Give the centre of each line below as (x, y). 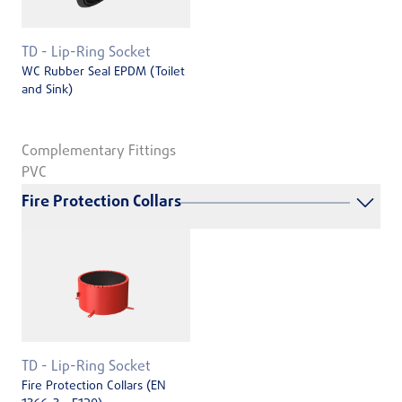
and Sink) (47, 90)
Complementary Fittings (99, 152)
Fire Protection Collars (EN (94, 387)
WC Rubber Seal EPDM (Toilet (103, 72)
